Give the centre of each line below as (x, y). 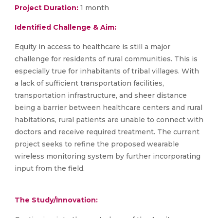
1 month (94, 8)
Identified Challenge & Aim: (65, 27)
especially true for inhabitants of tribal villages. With (107, 71)
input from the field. (50, 169)
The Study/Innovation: (56, 200)
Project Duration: (46, 8)
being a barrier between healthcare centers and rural (109, 108)
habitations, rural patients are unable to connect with (109, 120)
